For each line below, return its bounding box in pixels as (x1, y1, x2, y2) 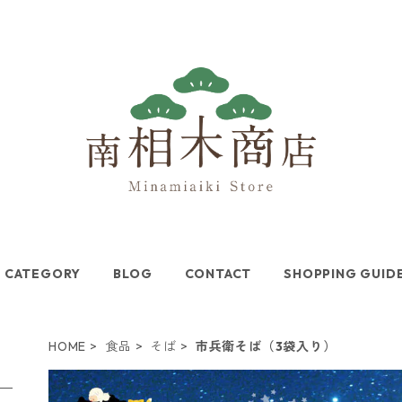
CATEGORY (4, 265, 82, 282)
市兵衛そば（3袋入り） (195, 337, 336, 354)
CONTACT (184, 265, 252, 282)
